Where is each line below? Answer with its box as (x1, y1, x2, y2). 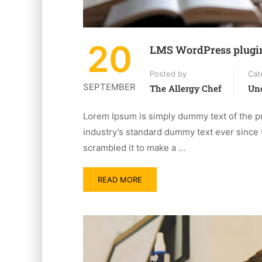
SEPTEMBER (83, 81, 136, 92)
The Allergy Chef (150, 82, 222, 94)
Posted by (150, 68, 187, 78)
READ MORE (98, 174, 142, 184)
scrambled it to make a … (83, 142, 185, 153)
